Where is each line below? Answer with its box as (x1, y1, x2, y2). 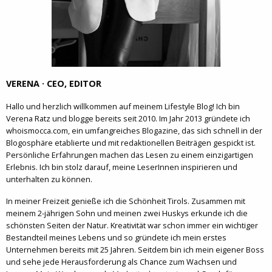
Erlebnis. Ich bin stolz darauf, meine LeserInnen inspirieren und (6, 161, 237, 172)
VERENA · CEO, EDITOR (6, 77, 101, 89)
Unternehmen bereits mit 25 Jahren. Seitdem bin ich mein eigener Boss (6, 243, 264, 255)
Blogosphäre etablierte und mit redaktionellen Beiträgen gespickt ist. (6, 137, 256, 148)
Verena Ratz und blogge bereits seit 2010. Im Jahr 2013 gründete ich (6, 112, 250, 124)
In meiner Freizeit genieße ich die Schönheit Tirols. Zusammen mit (6, 195, 245, 206)
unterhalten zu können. (6, 173, 92, 185)
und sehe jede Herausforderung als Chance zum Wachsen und (6, 256, 237, 267)
